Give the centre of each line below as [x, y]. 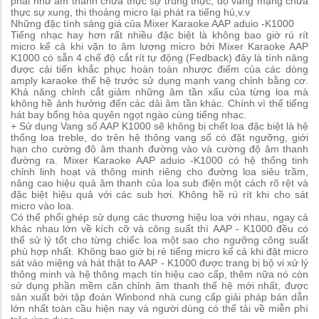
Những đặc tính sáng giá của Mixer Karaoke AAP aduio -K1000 [152, 24]
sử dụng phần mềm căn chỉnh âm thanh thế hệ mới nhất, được [159, 286]
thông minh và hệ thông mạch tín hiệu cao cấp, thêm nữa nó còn [159, 274]
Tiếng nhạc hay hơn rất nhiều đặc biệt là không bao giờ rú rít [159, 35]
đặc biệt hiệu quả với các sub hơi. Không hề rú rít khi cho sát [159, 195]
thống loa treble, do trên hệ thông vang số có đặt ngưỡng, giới [159, 138]
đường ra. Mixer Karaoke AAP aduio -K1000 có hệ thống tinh [159, 161]
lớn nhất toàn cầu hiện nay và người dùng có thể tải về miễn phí [159, 309]
